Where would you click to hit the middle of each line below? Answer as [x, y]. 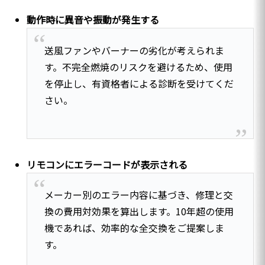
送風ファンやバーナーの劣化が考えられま [134, 50]
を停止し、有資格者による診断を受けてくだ [139, 83]
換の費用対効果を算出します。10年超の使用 [139, 211]
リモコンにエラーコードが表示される [107, 164]
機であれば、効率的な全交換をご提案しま [134, 227]
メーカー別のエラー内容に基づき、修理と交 [138, 194]
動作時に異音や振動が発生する [93, 20]
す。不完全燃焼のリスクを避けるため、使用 [138, 67]
